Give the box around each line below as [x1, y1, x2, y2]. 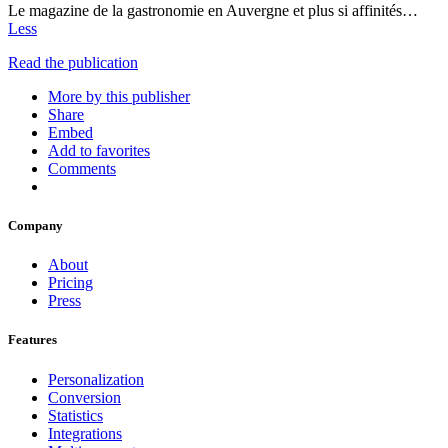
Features [8, 332, 57, 348]
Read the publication [8, 53, 138, 71]
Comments [48, 159, 116, 177]
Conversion [48, 388, 121, 406]
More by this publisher [48, 87, 190, 105]
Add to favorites [48, 141, 150, 159]
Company [8, 218, 63, 234]
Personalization [48, 370, 144, 388]
